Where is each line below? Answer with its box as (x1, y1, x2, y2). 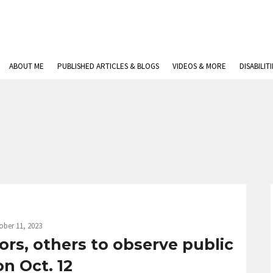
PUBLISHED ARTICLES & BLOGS (57, 61, 159, 71)
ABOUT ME (9, 61, 44, 71)
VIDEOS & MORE (172, 61, 226, 71)
